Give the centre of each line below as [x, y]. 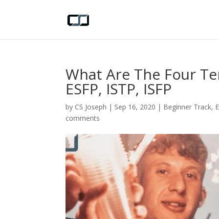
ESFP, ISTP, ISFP [119, 89]
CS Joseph [91, 107]
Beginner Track [187, 107]
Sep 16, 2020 [135, 107]
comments [83, 118]
